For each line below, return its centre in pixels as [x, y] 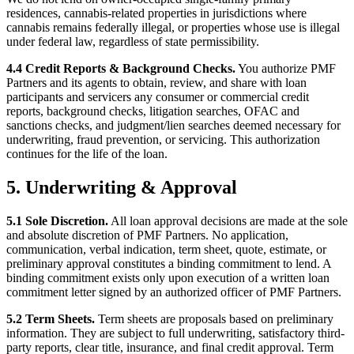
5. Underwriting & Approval [122, 188]
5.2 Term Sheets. [51, 318]
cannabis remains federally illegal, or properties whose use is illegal [173, 28]
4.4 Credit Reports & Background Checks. [121, 69]
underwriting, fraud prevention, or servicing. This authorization [163, 140]
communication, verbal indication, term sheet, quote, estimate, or [166, 249]
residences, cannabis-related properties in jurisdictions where [156, 13]
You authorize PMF [286, 69]
